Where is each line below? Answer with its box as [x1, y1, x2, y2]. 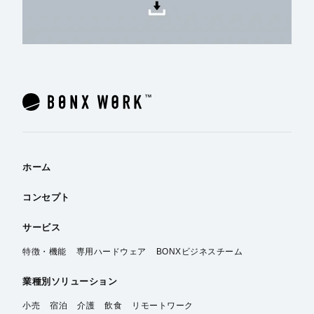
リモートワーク [132, 301, 193, 311]
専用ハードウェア [76, 247, 146, 257]
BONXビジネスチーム [156, 247, 243, 257]
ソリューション [50, 276, 118, 287]
